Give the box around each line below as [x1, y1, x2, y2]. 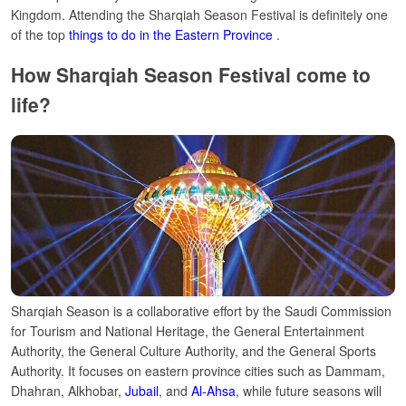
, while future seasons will [236, 382, 382, 401]
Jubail [125, 382, 159, 401]
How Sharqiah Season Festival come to [11, 61, 371, 89]
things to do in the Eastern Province [69, 24, 273, 43]
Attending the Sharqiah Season [65, 5, 251, 24]
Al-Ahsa [191, 382, 236, 401]
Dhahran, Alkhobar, [11, 382, 125, 401]
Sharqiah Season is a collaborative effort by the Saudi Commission [11, 302, 391, 321]
